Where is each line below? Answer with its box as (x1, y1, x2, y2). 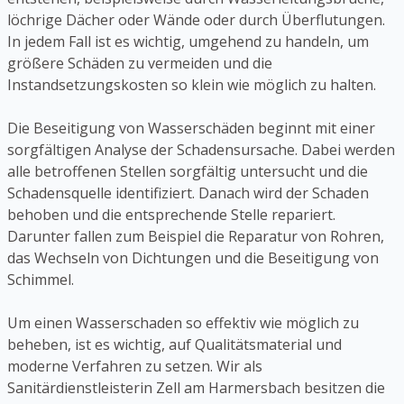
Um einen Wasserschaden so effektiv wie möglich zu (7, 313, 359, 334)
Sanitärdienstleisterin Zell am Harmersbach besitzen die (7, 378, 385, 399)
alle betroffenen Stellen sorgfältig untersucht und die (7, 161, 368, 182)
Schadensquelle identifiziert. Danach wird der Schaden (7, 183, 369, 204)
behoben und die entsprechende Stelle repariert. (7, 205, 335, 225)
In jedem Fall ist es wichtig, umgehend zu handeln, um (7, 32, 369, 52)
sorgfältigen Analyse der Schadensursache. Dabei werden (7, 140, 395, 161)
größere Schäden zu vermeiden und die (7, 53, 272, 74)
